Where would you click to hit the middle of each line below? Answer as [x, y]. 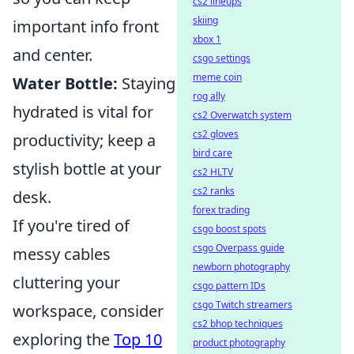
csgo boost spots [230, 229]
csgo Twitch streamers [243, 305]
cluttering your [66, 283]
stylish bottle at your [87, 169]
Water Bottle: [65, 84]
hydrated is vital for [83, 112]
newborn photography [241, 267]
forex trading [221, 210]
